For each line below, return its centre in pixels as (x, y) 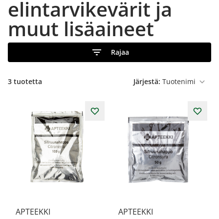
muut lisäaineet (81, 29)
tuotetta (27, 81)
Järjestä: (147, 81)
